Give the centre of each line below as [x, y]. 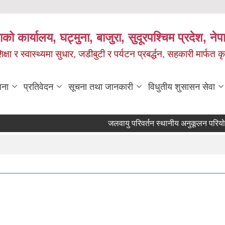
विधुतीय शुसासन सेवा [182, 87]
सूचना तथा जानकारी [101, 87]
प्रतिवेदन [38, 87]
